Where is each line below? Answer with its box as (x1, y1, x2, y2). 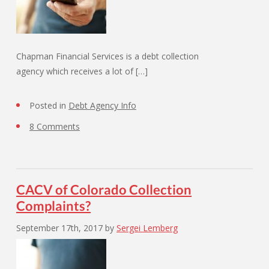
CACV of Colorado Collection (16, 181, 192, 198)
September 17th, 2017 (16, 222, 105, 234)
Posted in (29, 100, 68, 111)
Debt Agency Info (68, 100, 136, 111)
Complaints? (16, 198, 91, 214)
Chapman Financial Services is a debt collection (16, 50, 199, 62)
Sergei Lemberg (116, 222, 178, 234)
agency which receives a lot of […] (16, 65, 148, 77)
